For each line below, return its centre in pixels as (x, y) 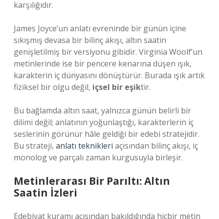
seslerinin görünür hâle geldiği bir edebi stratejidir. (107, 134)
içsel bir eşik (117, 87)
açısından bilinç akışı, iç (155, 146)
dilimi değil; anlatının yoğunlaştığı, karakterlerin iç (104, 122)
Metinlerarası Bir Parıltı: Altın (92, 181)
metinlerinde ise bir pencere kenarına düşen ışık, (103, 64)
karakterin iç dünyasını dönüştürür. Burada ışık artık (109, 75)
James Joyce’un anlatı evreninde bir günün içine (100, 28)
